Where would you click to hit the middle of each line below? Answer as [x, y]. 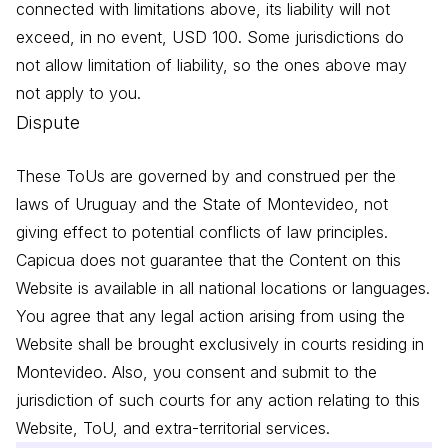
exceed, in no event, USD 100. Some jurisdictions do [210, 37]
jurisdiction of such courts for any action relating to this [218, 400]
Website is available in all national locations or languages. [223, 288]
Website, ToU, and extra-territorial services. [173, 428]
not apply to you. [78, 93]
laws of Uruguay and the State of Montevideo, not [202, 204]
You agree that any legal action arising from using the [210, 316]
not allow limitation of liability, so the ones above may [211, 65]
